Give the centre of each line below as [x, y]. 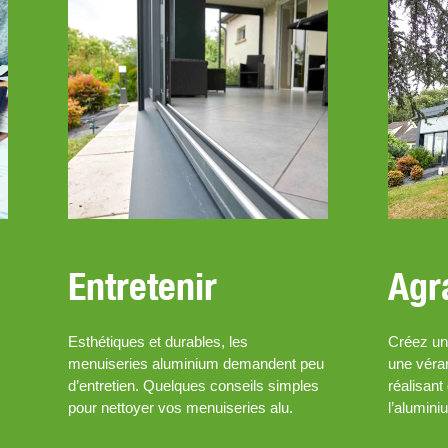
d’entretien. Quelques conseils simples [193, 386]
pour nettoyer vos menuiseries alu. [180, 408]
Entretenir [142, 286]
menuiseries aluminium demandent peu [195, 364]
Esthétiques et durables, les [157, 342]
